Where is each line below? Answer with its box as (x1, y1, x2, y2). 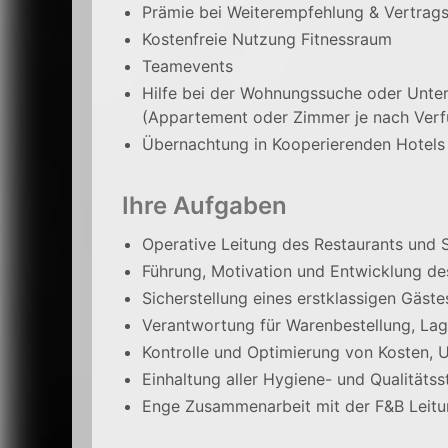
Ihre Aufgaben (122, 191, 287, 220)
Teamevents (142, 56, 233, 76)
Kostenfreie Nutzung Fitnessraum (142, 29, 392, 49)
